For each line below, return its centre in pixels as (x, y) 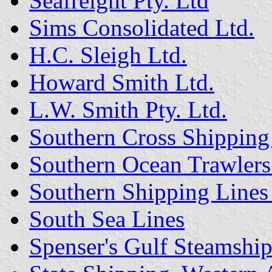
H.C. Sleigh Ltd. (108, 55)
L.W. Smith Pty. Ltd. (128, 109)
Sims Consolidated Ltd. (142, 27)
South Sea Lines (107, 219)
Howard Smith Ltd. (122, 82)
